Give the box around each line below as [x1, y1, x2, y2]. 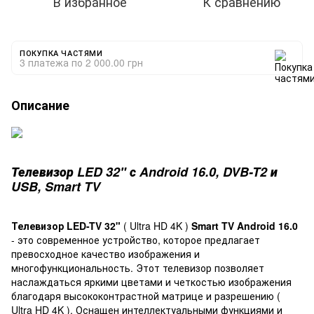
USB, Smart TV [11, 177, 100, 196]
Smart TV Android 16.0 [189, 219, 298, 233]
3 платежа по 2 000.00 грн [20, 55, 143, 69]
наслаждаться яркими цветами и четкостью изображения [11, 275, 292, 289]
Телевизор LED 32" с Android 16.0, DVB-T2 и [11, 163, 278, 181]
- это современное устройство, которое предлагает [11, 233, 260, 247]
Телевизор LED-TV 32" [11, 219, 123, 233]
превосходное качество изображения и [11, 247, 200, 261]
